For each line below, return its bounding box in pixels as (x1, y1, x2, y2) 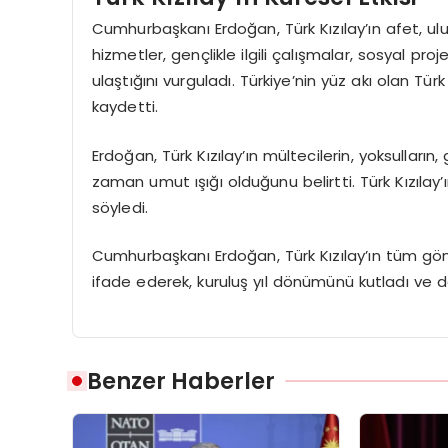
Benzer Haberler (87, 364, 275, 397)
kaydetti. (91, 96, 159, 118)
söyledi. (91, 196, 148, 218)
